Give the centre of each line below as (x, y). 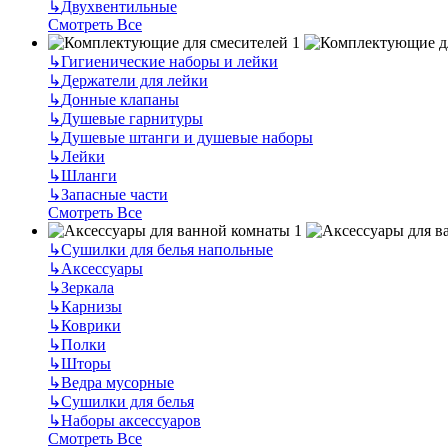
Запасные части (114, 194)
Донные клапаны (120, 99)
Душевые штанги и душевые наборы (187, 137)
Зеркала (87, 287)
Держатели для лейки (134, 80)
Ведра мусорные (117, 382)
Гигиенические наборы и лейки (169, 61)
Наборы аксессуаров (131, 420)
